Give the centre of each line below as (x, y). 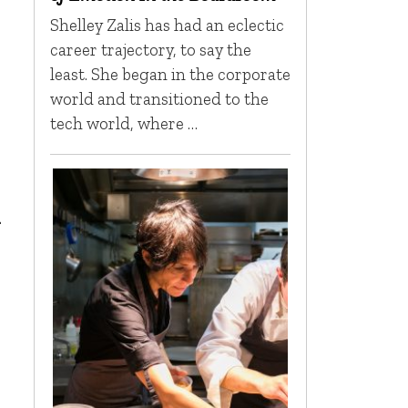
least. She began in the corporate (170, 75)
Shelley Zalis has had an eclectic (167, 25)
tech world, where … (123, 124)
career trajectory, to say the (150, 50)
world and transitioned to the (159, 99)
